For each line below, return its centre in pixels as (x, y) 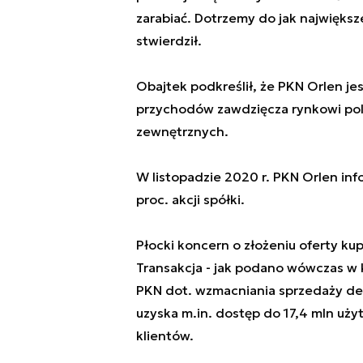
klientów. (164, 335)
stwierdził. (169, 40)
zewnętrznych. (182, 131)
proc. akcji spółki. (190, 199)
